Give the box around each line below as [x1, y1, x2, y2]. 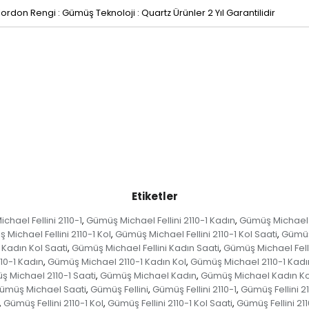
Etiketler [131, 189, 178, 204]
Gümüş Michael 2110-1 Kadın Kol [47, 255, 186, 269]
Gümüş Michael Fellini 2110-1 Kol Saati [114, 228, 277, 241]
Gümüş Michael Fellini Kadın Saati [72, 241, 219, 255]
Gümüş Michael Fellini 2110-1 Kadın [86, 214, 235, 228]
